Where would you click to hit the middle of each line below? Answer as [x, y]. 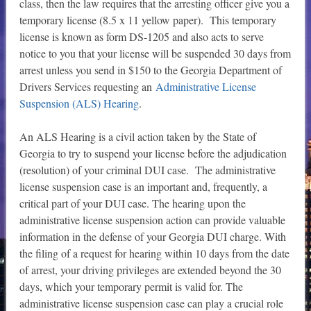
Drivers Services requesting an [87, 87]
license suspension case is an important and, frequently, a [143, 187]
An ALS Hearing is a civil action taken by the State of [137, 137]
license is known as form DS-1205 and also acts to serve [141, 37]
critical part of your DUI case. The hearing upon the [132, 203]
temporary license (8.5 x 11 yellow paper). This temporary [148, 20]
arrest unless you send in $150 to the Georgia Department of [150, 70]
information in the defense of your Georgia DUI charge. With [152, 237]
